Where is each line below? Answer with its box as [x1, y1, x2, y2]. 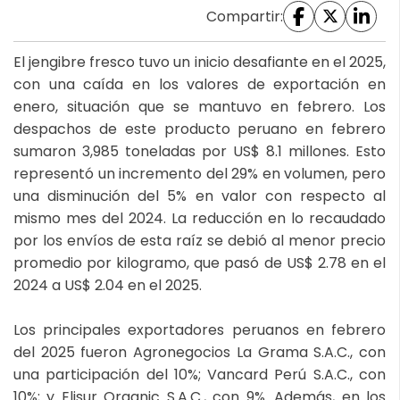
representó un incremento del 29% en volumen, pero [13, 162, 386, 184]
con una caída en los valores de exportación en [13, 73, 386, 95]
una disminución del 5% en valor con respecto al [13, 185, 386, 206]
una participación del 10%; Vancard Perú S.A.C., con [13, 363, 386, 385]
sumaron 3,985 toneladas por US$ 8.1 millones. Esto [13, 140, 386, 162]
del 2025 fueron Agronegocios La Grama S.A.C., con [13, 341, 386, 362]
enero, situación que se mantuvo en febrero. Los [13, 96, 386, 117]
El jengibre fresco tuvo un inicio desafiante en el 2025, [13, 51, 386, 72]
